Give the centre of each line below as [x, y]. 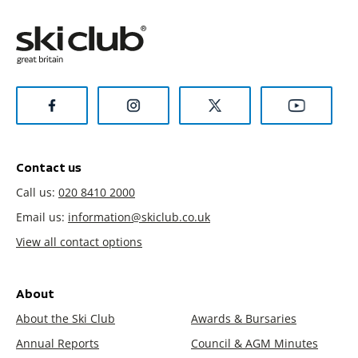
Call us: [37, 192]
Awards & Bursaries [244, 318]
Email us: [42, 217]
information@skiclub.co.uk [139, 217]
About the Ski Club [66, 318]
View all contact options [79, 241]
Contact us [49, 167]
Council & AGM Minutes [255, 343]
